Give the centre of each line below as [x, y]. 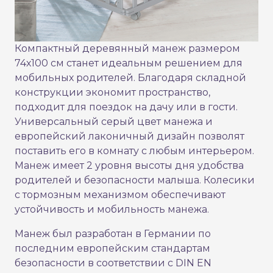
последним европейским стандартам [112, 249]
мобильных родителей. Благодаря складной [130, 78]
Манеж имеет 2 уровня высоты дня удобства [129, 166]
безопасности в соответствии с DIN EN [113, 263]
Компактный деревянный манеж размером [127, 49]
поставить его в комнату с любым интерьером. [134, 151]
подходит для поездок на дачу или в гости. [126, 107]
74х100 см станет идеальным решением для [129, 63]
